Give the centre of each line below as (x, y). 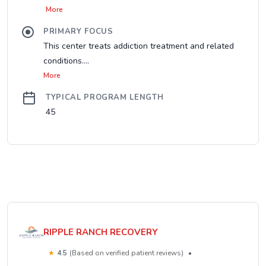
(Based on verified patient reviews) (126, 253)
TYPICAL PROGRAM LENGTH (105, 97)
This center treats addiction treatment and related (139, 46)
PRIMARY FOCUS (78, 31)
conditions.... (66, 61)
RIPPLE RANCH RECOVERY (101, 232)
